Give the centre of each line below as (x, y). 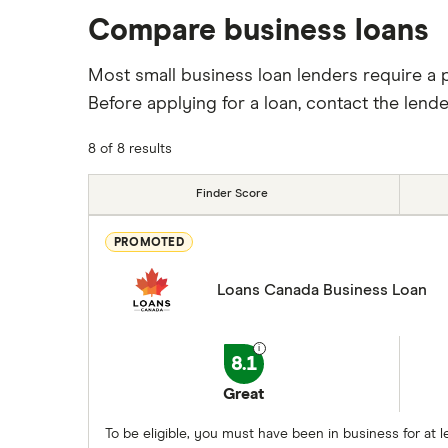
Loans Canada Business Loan (322, 290)
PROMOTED (149, 242)
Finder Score (231, 194)
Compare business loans (258, 31)
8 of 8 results (130, 149)
